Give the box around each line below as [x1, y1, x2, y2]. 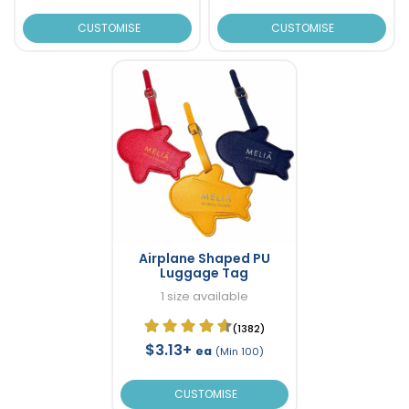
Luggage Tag [160, 264, 249, 283]
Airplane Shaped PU [138, 249, 270, 268]
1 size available [160, 288, 248, 305]
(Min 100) [215, 344, 264, 360]
